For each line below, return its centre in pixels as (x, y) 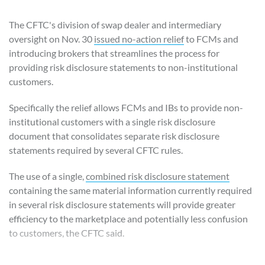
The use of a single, (47, 176)
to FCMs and (211, 38)
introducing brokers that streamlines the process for (114, 53)
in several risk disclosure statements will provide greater (122, 204)
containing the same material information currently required (130, 190)
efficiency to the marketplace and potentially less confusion (128, 218)
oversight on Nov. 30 (51, 38)
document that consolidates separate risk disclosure (114, 135)
